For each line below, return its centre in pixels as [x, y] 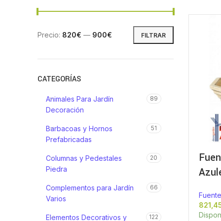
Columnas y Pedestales [84, 158]
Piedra [56, 169]
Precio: [50, 35]
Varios [56, 199]
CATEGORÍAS [59, 79]
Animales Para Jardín [80, 99]
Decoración [65, 110]
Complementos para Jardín [90, 188]
